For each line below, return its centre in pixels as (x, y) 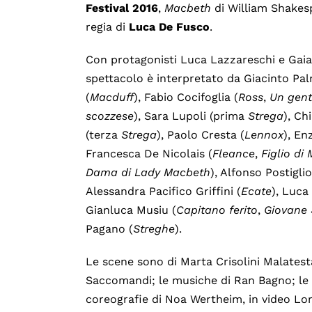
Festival (108, 8)
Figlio (276, 154)
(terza (104, 135)
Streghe (154, 229)
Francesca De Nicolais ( (149, 154)
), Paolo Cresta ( (201, 135)
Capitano (201, 210)
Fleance (234, 154)
